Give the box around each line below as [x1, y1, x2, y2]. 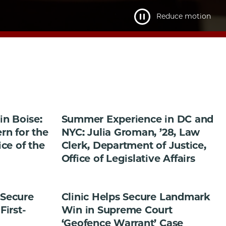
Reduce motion [156, 12, 211, 21]
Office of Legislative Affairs [61, 152, 195, 164]
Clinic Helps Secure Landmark [61, 191, 210, 203]
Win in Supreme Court [61, 204, 173, 216]
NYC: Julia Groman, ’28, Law [61, 126, 200, 138]
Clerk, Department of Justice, [61, 139, 206, 151]
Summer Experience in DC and [61, 112, 214, 125]
